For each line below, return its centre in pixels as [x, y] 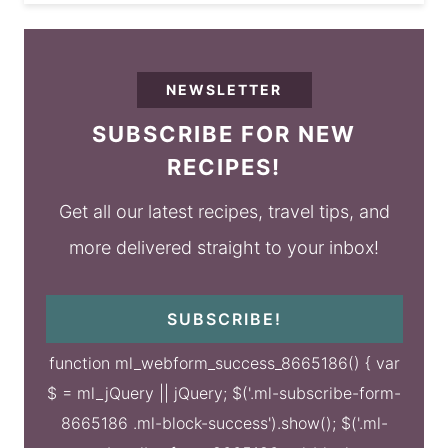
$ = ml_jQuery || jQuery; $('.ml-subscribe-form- [224, 393]
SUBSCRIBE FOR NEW [224, 134]
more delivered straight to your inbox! [224, 248]
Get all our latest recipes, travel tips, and [224, 212]
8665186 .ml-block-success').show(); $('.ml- [224, 423]
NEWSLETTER [224, 90]
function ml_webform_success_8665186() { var [224, 363]
